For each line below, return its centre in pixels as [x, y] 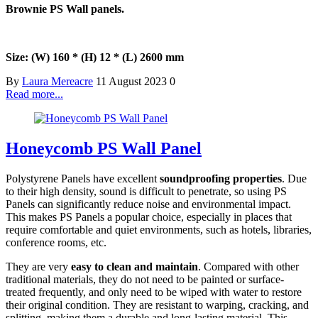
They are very [38, 266]
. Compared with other [248, 266]
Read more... [34, 94]
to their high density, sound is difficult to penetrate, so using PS [146, 191]
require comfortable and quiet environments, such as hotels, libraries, [159, 229]
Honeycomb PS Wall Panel [104, 148]
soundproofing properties [221, 178]
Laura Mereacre [57, 81]
